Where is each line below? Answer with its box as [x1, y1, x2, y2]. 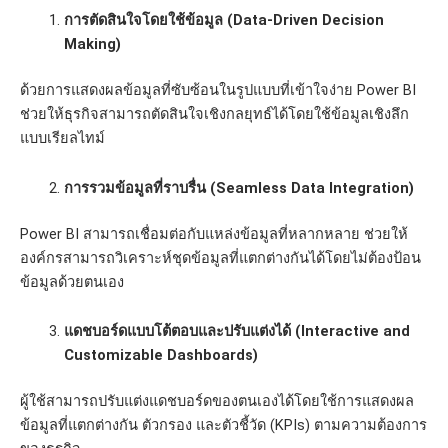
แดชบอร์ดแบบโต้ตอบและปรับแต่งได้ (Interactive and [63, 322, 410, 341]
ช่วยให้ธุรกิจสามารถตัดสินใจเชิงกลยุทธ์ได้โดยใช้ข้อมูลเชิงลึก [20, 105, 409, 124]
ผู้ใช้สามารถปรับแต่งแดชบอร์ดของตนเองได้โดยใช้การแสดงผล [20, 392, 414, 411]
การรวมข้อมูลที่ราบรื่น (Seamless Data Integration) [63, 178, 414, 197]
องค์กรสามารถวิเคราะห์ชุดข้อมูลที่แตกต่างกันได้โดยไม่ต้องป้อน [20, 248, 421, 267]
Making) [63, 35, 121, 54]
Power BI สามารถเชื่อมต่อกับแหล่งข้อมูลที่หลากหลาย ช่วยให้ [20, 224, 408, 243]
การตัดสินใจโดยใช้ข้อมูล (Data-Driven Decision [63, 11, 384, 30]
